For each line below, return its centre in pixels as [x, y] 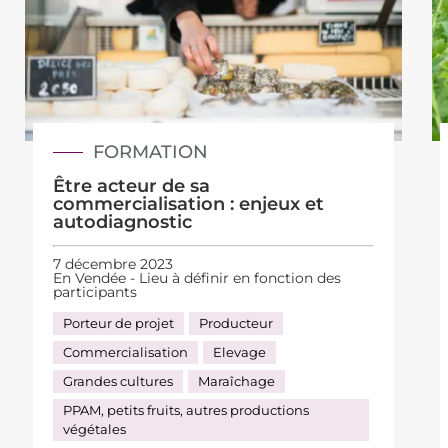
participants [95, 292]
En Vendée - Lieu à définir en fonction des [197, 278]
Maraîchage [237, 381]
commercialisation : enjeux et [189, 203]
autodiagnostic [123, 221]
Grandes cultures [118, 381]
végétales [95, 429]
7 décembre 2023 [113, 264]
